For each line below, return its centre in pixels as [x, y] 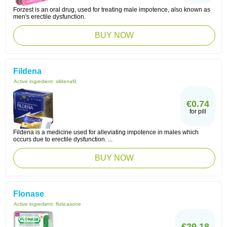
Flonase [29, 194]
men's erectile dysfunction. [49, 17]
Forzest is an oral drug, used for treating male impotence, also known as [112, 10]
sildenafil [66, 81]
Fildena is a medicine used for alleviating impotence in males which [106, 132]
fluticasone [68, 204]
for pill [198, 111]
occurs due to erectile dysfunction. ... [63, 139]
